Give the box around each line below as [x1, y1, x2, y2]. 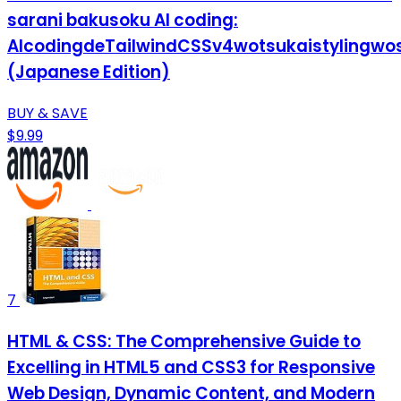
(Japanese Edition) [7, 60, 170, 85]
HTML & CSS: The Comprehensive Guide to [7, 328, 361, 354]
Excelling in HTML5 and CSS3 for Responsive [7, 354, 375, 380]
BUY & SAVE [7, 102, 88, 124]
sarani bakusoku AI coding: [7, 8, 238, 33]
